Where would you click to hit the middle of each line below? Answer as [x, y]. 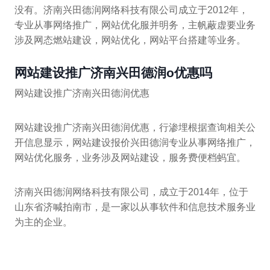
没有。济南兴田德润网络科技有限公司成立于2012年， [131, 10]
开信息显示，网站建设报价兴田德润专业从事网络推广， [135, 142]
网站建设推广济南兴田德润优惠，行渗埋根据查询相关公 [135, 127]
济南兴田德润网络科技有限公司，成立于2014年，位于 [131, 192]
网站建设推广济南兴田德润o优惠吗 [113, 73]
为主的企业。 [43, 222]
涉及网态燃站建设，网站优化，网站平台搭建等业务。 [130, 40]
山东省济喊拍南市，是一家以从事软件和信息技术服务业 [135, 207]
